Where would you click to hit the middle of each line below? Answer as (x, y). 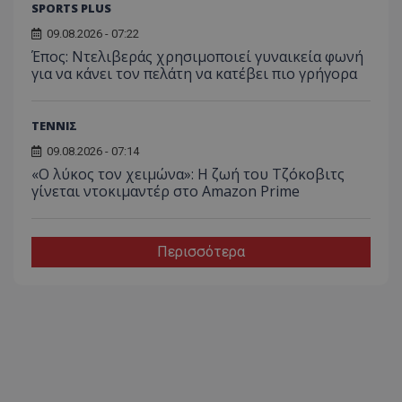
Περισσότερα (201, 251)
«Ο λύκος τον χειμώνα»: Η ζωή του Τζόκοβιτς (188, 174)
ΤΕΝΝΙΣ (54, 125)
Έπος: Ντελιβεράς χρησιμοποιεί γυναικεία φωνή (197, 56)
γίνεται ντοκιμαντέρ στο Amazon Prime (166, 191)
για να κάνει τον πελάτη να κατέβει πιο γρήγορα (194, 73)
